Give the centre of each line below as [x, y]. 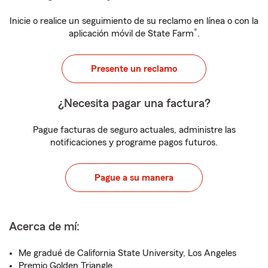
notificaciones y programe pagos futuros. [134, 142]
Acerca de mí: [44, 227]
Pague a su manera [134, 178]
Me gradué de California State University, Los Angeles [127, 253]
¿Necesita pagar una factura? [134, 103]
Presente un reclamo [134, 69]
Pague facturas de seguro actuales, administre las [134, 130]
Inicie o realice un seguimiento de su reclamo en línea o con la [134, 21]
